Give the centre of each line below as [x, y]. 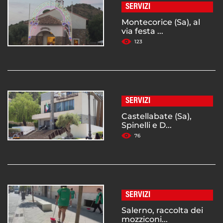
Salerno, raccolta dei [162, 211]
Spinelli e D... [147, 125]
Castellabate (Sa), [157, 116]
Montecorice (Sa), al [161, 22]
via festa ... [142, 31]
